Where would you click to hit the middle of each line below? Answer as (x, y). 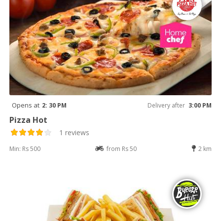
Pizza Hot (29, 120)
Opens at (26, 105)
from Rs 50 (122, 148)
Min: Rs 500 (25, 148)
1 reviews (74, 132)
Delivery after (166, 105)
